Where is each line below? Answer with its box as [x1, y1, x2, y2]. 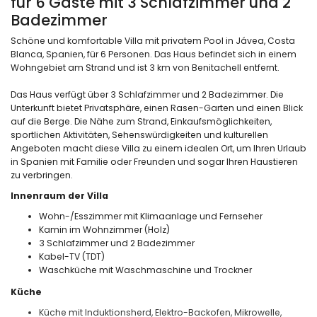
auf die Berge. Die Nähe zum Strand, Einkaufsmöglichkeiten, [11, 115, 272, 127]
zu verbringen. [11, 168, 73, 181]
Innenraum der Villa [11, 189, 108, 202]
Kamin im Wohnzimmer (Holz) [39, 223, 170, 236]
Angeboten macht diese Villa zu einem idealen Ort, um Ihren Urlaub [11, 142, 306, 154]
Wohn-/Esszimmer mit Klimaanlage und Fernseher [39, 209, 263, 222]
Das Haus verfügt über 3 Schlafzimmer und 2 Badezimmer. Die [11, 88, 284, 100]
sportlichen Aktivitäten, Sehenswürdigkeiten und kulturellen [11, 128, 268, 141]
